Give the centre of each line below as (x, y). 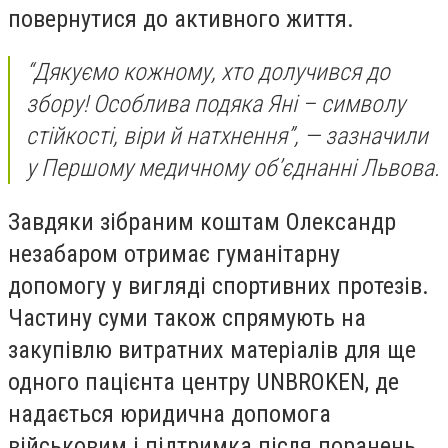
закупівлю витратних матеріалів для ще (212, 349)
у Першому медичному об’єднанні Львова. (233, 168)
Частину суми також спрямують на (187, 317)
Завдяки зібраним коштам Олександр (202, 221)
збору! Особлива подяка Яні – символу (215, 104)
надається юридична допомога (169, 413)
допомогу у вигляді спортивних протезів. (218, 285)
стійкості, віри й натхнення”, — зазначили (227, 136)
